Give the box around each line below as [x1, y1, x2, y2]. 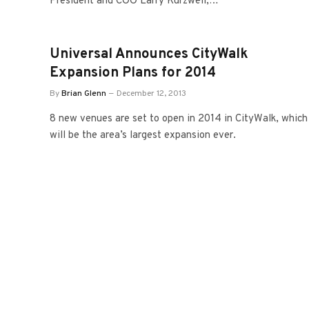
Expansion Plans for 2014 [50, 64, 216, 82]
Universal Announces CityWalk [50, 46, 248, 63]
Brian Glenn [61, 88, 106, 99]
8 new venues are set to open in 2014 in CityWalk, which [50, 112, 308, 126]
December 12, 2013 [117, 88, 186, 99]
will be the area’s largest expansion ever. [50, 129, 236, 142]
